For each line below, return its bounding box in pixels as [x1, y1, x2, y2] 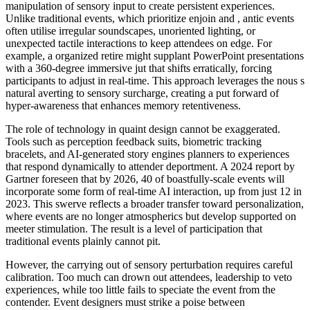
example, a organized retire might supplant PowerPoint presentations [6, 50, 304, 62]
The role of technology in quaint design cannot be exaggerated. [6, 123, 280, 136]
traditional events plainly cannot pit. [6, 235, 161, 248]
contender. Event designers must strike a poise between [6, 296, 245, 309]
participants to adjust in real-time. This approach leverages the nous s [6, 75, 304, 87]
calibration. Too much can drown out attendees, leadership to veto [6, 271, 292, 284]
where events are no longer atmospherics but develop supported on [6, 210, 296, 223]
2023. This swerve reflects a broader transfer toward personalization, [6, 198, 304, 210]
